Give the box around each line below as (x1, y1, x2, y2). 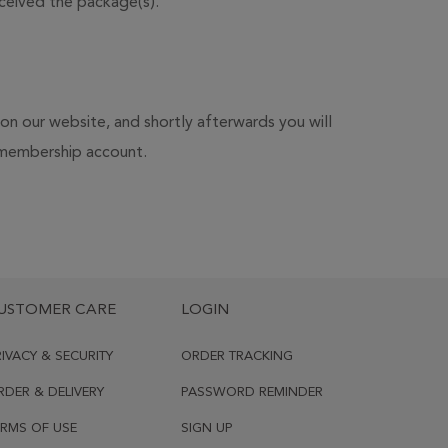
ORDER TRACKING (181, 350, 293, 363)
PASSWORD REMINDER (181, 386, 323, 399)
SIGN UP (181, 422, 233, 435)
